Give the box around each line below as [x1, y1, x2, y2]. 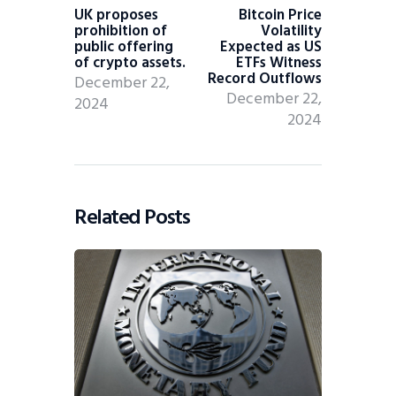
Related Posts [74, 199, 190, 234]
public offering [74, 34, 173, 59]
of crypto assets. [74, 50, 186, 75]
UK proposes [74, 3, 158, 27]
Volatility [261, 19, 322, 43]
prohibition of [74, 19, 167, 43]
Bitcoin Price [239, 3, 322, 27]
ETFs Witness [236, 50, 322, 75]
